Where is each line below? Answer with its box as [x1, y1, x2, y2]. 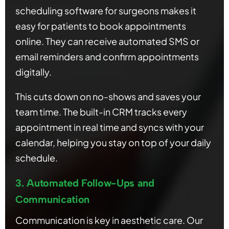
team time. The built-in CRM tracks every [15, 106, 187, 118]
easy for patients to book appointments [15, 20, 186, 32]
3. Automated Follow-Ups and [15, 177, 154, 190]
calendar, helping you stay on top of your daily [15, 136, 211, 149]
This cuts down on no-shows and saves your [15, 90, 201, 103]
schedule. [15, 152, 58, 164]
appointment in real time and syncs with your [15, 121, 204, 133]
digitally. [15, 66, 52, 78]
